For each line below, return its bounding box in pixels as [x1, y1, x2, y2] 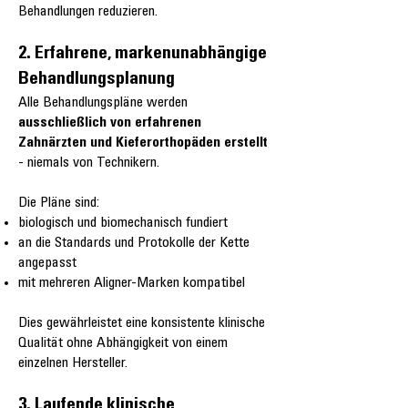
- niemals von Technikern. [18, 156, 159, 171]
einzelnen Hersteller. [18, 356, 127, 372]
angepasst [18, 256, 76, 271]
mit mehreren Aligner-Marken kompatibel [18, 276, 245, 291]
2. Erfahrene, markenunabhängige [18, 46, 267, 65]
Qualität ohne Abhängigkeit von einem [18, 336, 228, 352]
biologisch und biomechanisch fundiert [18, 216, 228, 231]
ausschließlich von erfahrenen [18, 116, 201, 131]
